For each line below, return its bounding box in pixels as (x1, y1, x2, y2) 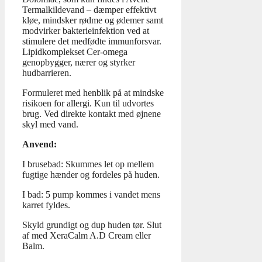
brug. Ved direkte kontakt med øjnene (22, 109, 161, 119)
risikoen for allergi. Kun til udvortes (22, 98, 154, 109)
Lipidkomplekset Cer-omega (22, 47, 127, 57)
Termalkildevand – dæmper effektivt (22, 5, 156, 15)
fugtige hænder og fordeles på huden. (22, 170, 160, 180)
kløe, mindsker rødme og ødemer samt (22, 15, 163, 26)
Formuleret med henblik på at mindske (22, 88, 164, 98)
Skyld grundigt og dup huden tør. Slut (22, 220, 161, 230)
